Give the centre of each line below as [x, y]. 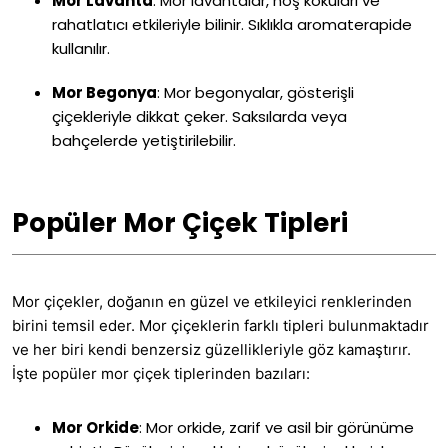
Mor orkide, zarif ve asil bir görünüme [278, 428]
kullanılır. [81, 49]
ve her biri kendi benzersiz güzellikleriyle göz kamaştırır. [211, 350]
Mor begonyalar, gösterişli [257, 93]
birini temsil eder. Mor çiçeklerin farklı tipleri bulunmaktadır [220, 326]
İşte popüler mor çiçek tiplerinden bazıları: [161, 374]
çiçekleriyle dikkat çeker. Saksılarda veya [199, 117]
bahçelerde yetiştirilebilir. [144, 141]
